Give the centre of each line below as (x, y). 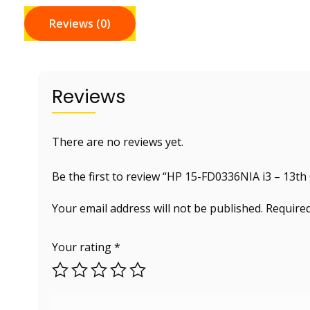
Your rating (83, 247)
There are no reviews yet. (118, 142)
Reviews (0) (80, 23)
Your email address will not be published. (157, 208)
